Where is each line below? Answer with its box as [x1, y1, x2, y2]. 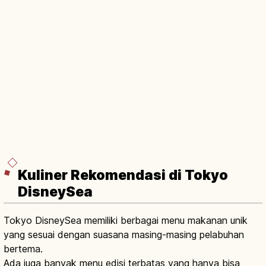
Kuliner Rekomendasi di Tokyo [18, 167, 228, 184]
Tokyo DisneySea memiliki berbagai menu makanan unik [4, 214, 248, 227]
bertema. [4, 243, 43, 255]
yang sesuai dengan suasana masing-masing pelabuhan [4, 229, 244, 241]
